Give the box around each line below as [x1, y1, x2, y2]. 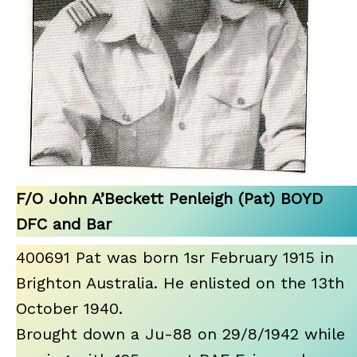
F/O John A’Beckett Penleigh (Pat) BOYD [16, 188, 323, 208]
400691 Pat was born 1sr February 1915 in [16, 247, 334, 267]
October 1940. [16, 298, 123, 318]
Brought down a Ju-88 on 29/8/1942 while [16, 324, 345, 343]
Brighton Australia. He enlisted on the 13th [16, 273, 344, 292]
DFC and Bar [16, 214, 112, 233]
